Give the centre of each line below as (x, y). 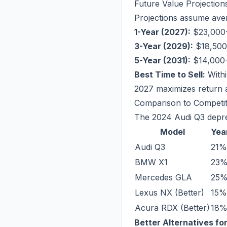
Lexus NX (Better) (169, 193)
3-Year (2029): (164, 46)
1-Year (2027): (162, 32)
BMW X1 (151, 162)
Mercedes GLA (163, 177)
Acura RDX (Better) (172, 208)
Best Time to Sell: (170, 74)
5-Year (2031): (162, 60)
